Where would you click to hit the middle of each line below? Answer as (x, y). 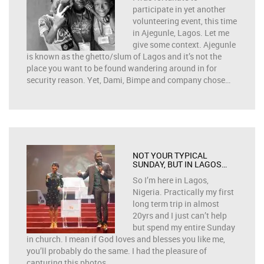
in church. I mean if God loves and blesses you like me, (126, 239)
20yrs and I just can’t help (180, 215)
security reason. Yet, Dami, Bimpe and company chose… (128, 80)
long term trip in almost (176, 204)
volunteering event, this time (185, 21)
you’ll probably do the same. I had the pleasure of (117, 251)
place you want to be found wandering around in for (122, 68)
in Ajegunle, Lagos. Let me (181, 33)
